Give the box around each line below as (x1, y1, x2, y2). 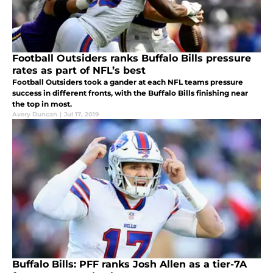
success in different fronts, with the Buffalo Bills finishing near (12, 88, 248, 98)
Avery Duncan (12, 110, 57, 119)
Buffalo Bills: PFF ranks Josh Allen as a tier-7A (12, 258, 247, 271)
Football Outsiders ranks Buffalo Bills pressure (12, 52, 251, 65)
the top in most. (12, 99, 72, 109)
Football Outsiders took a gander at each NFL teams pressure (12, 77, 243, 87)
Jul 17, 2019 (64, 110, 99, 119)
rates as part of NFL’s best (12, 65, 146, 77)
